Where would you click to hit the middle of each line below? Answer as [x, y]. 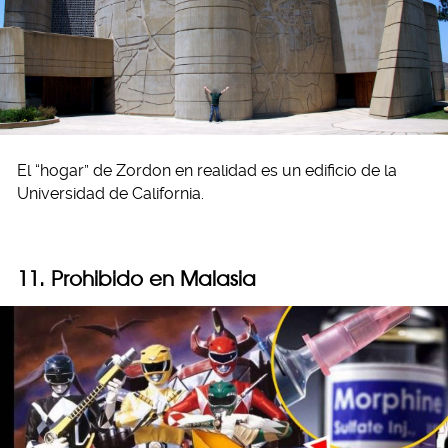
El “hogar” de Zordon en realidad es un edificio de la [207, 170]
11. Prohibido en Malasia [136, 278]
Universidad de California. [110, 193]
